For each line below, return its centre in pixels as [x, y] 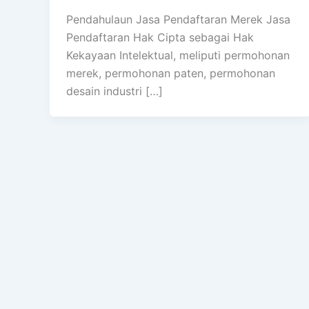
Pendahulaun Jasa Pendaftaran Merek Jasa [178, 20]
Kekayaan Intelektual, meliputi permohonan [178, 56]
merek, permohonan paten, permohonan [171, 73]
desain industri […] [114, 91]
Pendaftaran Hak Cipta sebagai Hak [160, 38]
